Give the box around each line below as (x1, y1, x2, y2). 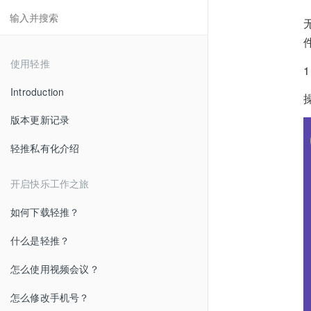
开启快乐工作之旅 (10, 176, 90, 190)
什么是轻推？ (10, 233, 70, 247)
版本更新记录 (10, 112, 70, 126)
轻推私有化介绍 (10, 141, 80, 155)
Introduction (10, 85, 65, 99)
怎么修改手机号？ (10, 290, 90, 304)
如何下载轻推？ (10, 205, 80, 219)
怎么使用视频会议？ (10, 262, 99, 276)
